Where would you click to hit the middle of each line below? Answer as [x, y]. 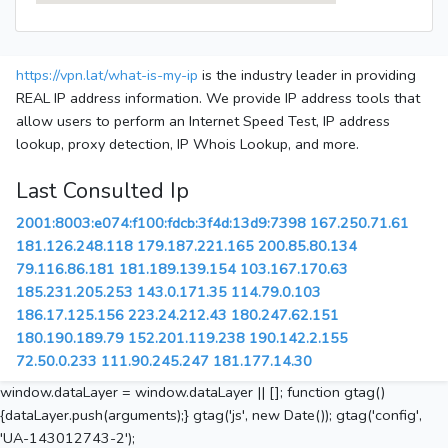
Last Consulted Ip [102, 191]
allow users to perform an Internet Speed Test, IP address [203, 121]
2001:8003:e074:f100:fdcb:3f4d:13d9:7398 [161, 223]
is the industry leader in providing [307, 75]
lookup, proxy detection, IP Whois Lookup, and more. [187, 144]
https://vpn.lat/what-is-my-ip [107, 75]
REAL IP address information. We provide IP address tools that [218, 98]
